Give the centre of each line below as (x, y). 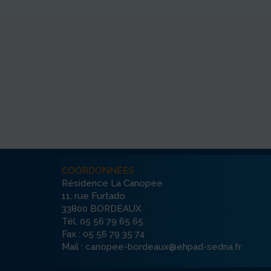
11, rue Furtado (93, 196)
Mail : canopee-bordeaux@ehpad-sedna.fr (152, 247)
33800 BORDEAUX (102, 208)
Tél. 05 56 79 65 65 (103, 221)
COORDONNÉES (98, 170)
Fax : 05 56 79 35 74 (103, 234)
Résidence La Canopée (112, 183)
